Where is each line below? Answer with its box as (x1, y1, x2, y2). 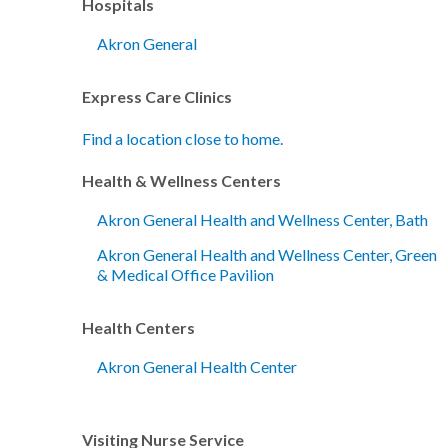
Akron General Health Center (97, 356, 298, 377)
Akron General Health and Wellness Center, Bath (97, 209, 429, 230)
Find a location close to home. (82, 128, 284, 149)
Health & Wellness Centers (82, 170, 282, 191)
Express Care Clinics (82, 86, 233, 107)
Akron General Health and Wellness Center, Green (97, 244, 438, 265)
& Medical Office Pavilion (97, 264, 275, 285)
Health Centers (82, 317, 196, 338)
